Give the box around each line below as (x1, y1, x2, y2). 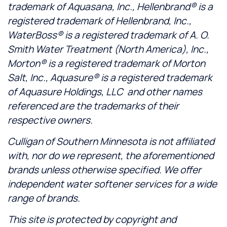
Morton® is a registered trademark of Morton (8, 56, 205, 70)
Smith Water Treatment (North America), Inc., (8, 42, 209, 56)
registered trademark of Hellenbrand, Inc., (8, 14, 192, 27)
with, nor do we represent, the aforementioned (8, 149, 214, 162)
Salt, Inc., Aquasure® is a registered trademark (8, 70, 212, 84)
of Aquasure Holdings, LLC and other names (8, 85, 202, 98)
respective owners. (8, 113, 93, 127)
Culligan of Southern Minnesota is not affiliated (8, 135, 214, 148)
